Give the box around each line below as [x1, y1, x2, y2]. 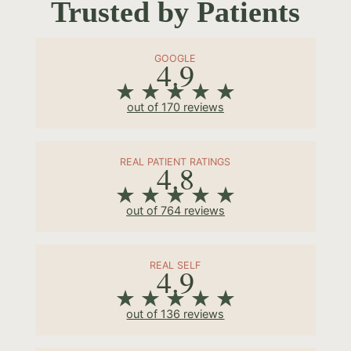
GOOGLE [154, 52, 197, 64]
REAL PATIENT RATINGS [120, 155, 231, 168]
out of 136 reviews [126, 306, 225, 321]
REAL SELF [150, 259, 201, 271]
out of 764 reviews [125, 203, 225, 218]
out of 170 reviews [126, 100, 224, 114]
